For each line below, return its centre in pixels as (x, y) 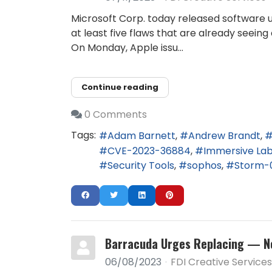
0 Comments (116, 115)
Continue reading (120, 87)
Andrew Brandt (224, 136)
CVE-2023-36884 (149, 151)
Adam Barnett (141, 136)
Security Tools (141, 166)
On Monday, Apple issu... (127, 47)
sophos (204, 166)
